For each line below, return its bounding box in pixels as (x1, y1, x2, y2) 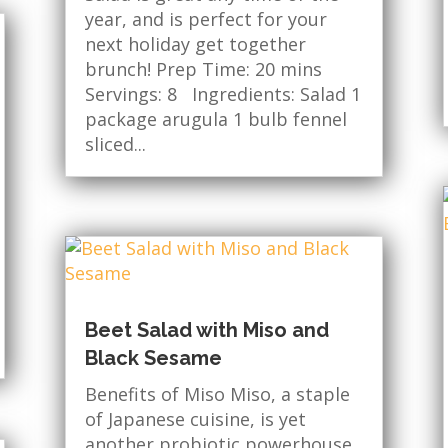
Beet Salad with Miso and (84, 318, 329, 343)
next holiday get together (84, 32, 306, 57)
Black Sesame (84, 346, 222, 371)
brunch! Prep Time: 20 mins (84, 57, 322, 82)
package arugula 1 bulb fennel (84, 107, 347, 132)
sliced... (84, 132, 146, 157)
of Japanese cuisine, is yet (84, 407, 306, 432)
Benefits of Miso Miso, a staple (84, 382, 350, 407)
